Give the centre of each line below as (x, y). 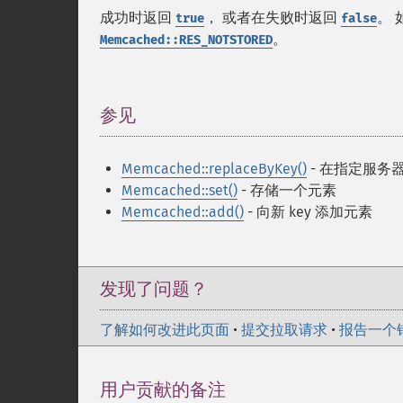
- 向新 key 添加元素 (308, 212)
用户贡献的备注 (163, 390)
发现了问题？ (154, 289)
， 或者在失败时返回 (273, 18)
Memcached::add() (183, 212)
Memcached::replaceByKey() (214, 169)
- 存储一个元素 (287, 190)
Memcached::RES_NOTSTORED (186, 40)
